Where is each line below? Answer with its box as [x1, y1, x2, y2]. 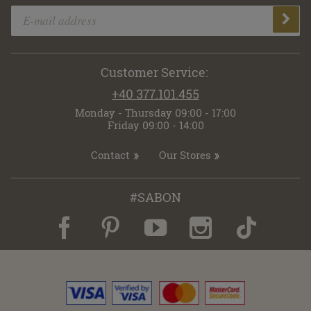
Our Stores [158, 148, 211, 162]
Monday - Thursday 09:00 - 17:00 [75, 106, 236, 120]
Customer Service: [100, 63, 211, 81]
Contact [91, 148, 130, 162]
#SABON [130, 189, 181, 206]
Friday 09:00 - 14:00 [107, 118, 204, 133]
